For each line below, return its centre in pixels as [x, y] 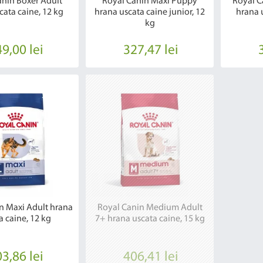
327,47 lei [151, 51]
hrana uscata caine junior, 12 [150, 13]
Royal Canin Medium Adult [150, 208]
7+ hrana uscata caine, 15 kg [150, 219]
